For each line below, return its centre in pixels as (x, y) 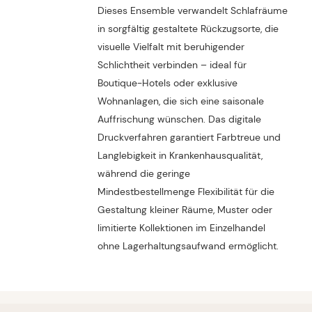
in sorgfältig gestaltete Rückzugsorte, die (188, 28)
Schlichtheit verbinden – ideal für (172, 64)
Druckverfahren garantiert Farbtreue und (189, 137)
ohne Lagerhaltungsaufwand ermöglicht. (188, 245)
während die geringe (143, 173)
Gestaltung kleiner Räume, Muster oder (185, 209)
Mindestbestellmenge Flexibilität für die (186, 191)
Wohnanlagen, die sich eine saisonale (180, 101)
